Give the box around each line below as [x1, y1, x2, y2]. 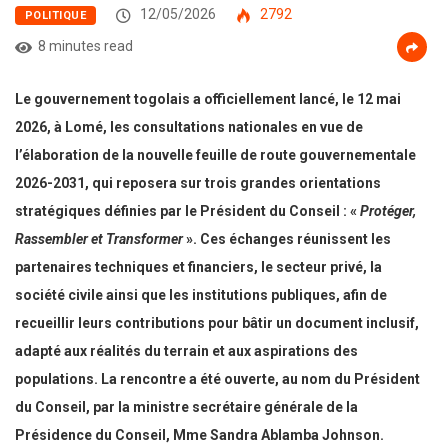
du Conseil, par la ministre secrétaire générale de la [15, 399, 358, 416]
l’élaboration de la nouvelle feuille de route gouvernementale [15, 147, 416, 164]
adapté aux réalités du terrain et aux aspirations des [15, 343, 358, 360]
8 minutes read [38, 38, 133, 55]
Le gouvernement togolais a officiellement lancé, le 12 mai [15, 91, 401, 108]
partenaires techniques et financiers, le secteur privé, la [15, 259, 382, 276]
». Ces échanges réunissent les [183, 231, 391, 248]
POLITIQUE [25, 9, 86, 23]
